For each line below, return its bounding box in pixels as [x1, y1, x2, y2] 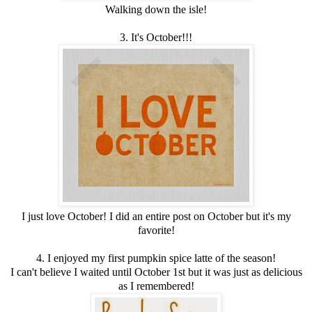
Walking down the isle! [105, 3, 207, 15]
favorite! [137, 224, 175, 236]
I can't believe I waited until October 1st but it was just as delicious [10, 265, 302, 278]
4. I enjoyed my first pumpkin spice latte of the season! [36, 251, 276, 264]
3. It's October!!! [120, 31, 192, 43]
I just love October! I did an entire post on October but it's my [21, 210, 291, 222]
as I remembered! [118, 279, 194, 292]
